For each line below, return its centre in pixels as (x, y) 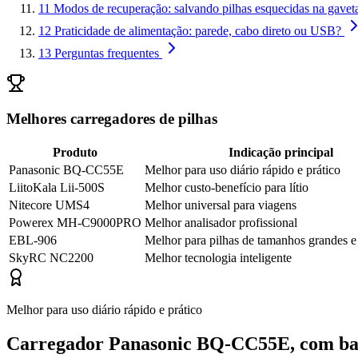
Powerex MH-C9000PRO (75, 223)
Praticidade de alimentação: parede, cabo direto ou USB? (198, 30)
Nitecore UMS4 (49, 205)
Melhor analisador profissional (221, 223)
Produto (75, 153)
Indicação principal (281, 153)
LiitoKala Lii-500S (57, 188)
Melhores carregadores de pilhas (112, 119)
